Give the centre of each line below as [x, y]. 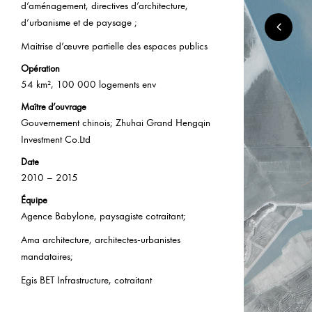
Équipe [34, 200]
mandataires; [47, 256]
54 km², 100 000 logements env [88, 84]
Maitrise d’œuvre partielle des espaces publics [114, 46]
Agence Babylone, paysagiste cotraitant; [103, 216]
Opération [40, 68]
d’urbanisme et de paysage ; [79, 22]
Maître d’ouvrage [54, 107]
